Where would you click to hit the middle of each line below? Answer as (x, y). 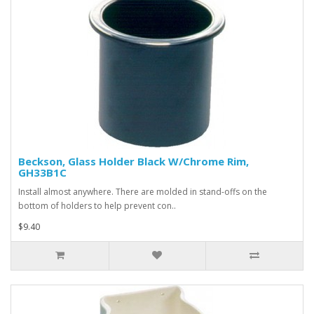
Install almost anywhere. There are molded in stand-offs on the (143, 192)
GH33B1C (42, 173)
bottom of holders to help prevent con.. (97, 206)
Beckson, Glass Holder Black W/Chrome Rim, (134, 162)
